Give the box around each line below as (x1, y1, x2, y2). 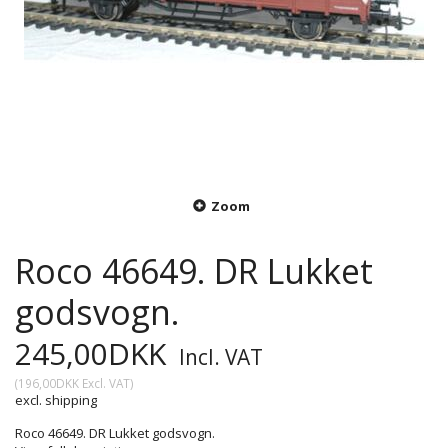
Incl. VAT (174, 343, 263, 372)
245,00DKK (15, 333, 174, 375)
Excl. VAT (79, 375, 130, 392)
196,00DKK (18, 375, 79, 392)
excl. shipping (15, 391, 97, 410)
